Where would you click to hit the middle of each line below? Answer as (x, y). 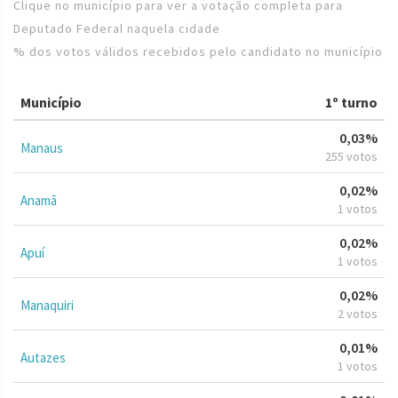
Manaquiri (47, 305)
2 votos (358, 313)
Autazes (43, 357)
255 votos (351, 156)
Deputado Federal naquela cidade (117, 28)
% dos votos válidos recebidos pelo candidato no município (198, 51)
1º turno (351, 102)
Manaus (42, 147)
